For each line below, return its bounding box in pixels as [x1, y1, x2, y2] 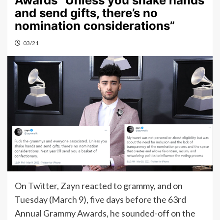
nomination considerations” [15, 19, 175, 33]
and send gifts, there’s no [15, 6, 158, 20]
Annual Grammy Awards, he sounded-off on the [15, 208, 195, 219]
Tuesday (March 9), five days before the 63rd [15, 194, 186, 205]
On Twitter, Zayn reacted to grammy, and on [15, 180, 183, 192]
